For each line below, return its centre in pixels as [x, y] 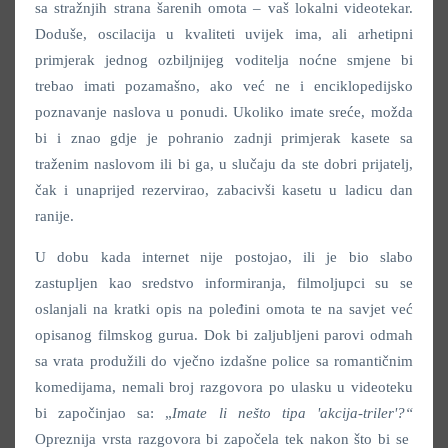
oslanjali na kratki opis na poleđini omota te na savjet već [224, 309]
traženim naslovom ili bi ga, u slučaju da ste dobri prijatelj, [224, 164]
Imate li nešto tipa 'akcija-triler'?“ [293, 413]
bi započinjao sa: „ [104, 413]
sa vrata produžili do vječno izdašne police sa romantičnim [224, 361]
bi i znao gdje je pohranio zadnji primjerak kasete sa [224, 138]
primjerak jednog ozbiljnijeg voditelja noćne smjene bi [224, 60]
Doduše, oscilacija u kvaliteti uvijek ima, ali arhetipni [224, 34]
